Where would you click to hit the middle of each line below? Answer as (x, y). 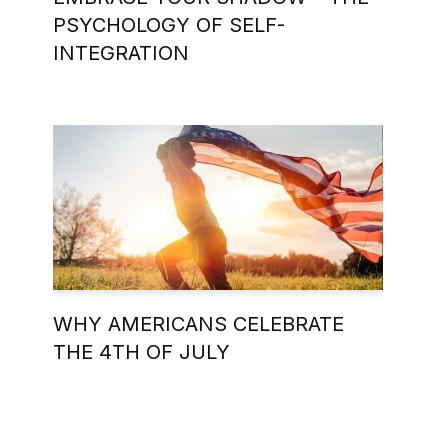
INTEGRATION (121, 52)
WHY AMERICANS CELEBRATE (198, 323)
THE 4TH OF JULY (141, 351)
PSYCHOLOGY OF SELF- (169, 24)
